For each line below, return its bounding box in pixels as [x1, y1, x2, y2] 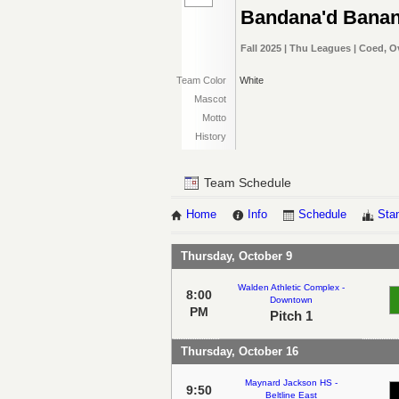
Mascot [194, 94, 226, 104]
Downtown [269, 294, 313, 305]
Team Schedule [200, 175, 291, 190]
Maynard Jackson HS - [244, 377, 338, 387]
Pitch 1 [269, 307, 313, 323]
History [195, 131, 226, 142]
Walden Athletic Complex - [237, 281, 345, 292]
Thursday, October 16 [181, 344, 298, 358]
